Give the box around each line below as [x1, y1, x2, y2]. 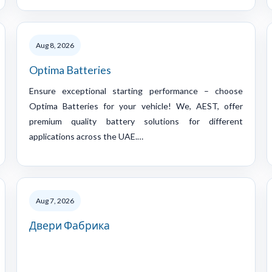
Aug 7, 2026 [36, 195, 74, 205]
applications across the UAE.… [29, 131, 143, 141]
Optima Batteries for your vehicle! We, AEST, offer [29, 100, 243, 111]
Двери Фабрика [29, 219, 110, 232]
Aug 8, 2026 [36, 40, 74, 50]
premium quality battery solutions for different [29, 115, 243, 126]
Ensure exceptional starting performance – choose [29, 85, 243, 96]
